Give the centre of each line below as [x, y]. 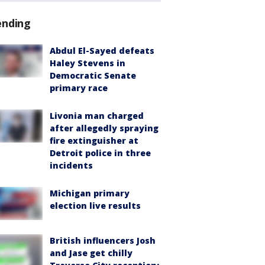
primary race [79, 88]
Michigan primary [90, 193]
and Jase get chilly [91, 253]
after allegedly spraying [104, 128]
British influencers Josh [103, 241]
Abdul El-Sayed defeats [102, 51]
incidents [71, 166]
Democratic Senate [93, 76]
